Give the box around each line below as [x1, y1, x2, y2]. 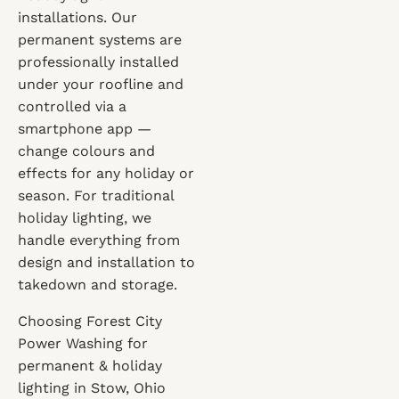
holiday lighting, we [18, 209, 151, 226]
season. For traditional [18, 187, 174, 204]
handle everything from [18, 232, 180, 248]
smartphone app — [18, 120, 151, 137]
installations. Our [18, 9, 137, 26]
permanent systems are [18, 31, 182, 48]
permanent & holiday [18, 357, 162, 374]
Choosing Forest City [18, 313, 162, 330]
